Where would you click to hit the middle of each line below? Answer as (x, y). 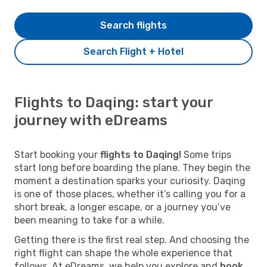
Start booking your (57, 154)
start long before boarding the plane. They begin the (132, 167)
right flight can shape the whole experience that (123, 253)
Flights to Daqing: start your (114, 102)
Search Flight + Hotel (133, 51)
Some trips (206, 154)
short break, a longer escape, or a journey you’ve (122, 207)
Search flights (133, 25)
